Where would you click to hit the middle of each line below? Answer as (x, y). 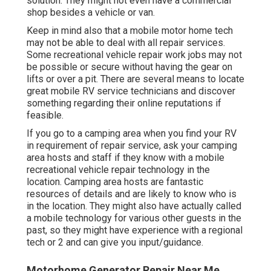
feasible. (45, 116)
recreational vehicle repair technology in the (118, 170)
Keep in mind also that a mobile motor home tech (130, 31)
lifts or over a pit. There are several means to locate (135, 79)
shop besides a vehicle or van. (91, 13)
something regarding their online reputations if (124, 103)
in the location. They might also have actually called (134, 206)
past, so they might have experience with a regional (135, 230)
